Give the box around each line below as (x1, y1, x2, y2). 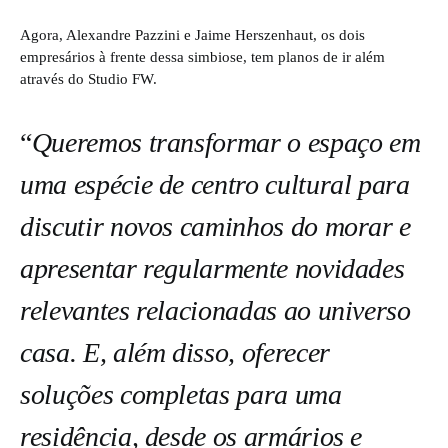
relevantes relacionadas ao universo (20, 295, 411, 326)
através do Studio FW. (20, 70, 157, 87)
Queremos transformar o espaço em (31, 127, 421, 158)
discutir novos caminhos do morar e (20, 211, 412, 242)
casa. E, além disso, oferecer (20, 337, 330, 368)
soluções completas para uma (20, 379, 342, 410)
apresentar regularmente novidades (20, 253, 405, 284)
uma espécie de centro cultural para (20, 169, 410, 200)
